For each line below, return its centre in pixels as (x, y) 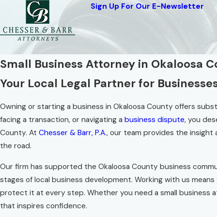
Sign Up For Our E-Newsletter (147, 6)
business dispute (155, 120)
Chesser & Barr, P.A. (73, 133)
